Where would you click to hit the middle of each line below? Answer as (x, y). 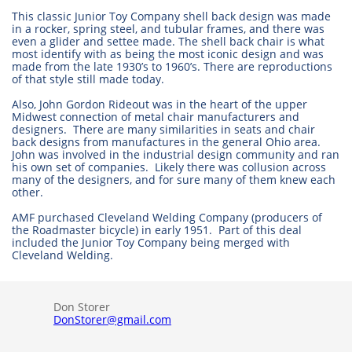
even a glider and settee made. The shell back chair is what (168, 41)
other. (27, 192)
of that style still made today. (88, 79)
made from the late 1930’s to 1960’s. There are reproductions (172, 66)
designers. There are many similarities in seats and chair (163, 129)
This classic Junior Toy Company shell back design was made (171, 16)
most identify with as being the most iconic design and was (168, 54)
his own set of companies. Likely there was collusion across (169, 167)
